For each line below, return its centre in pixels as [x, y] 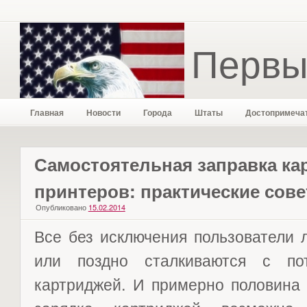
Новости [103, 112]
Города [157, 112]
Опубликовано [61, 207]
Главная [47, 112]
